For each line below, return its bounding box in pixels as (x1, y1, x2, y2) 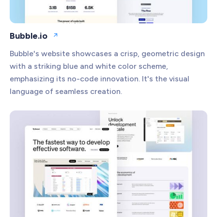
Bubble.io (10, 30, 47, 41)
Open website (55, 35, 99, 44)
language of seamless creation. (10, 86, 122, 96)
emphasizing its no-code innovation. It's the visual (10, 74, 189, 83)
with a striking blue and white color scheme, (10, 61, 168, 71)
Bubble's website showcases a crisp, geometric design (10, 48, 205, 58)
